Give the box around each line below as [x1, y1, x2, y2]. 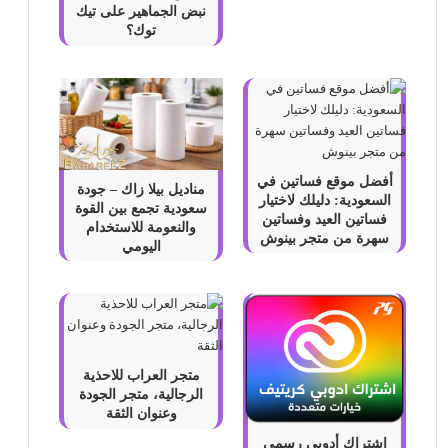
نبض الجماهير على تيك [76, 4, 206, 19]
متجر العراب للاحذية [82, 368, 200, 384]
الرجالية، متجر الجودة [79, 387, 203, 403]
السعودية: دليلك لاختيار [258, 192, 391, 208]
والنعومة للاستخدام [86, 219, 196, 235]
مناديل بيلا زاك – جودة [77, 181, 205, 197]
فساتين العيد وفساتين [262, 211, 388, 227]
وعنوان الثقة [105, 406, 177, 422]
